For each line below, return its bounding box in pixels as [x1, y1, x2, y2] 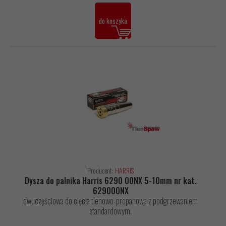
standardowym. [89, 205, 132, 217]
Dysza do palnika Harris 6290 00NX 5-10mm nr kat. [24, 175, 197, 187]
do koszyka [99, 16, 127, 26]
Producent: [87, 165, 115, 176]
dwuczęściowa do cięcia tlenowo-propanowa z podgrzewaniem [23, 195, 198, 207]
